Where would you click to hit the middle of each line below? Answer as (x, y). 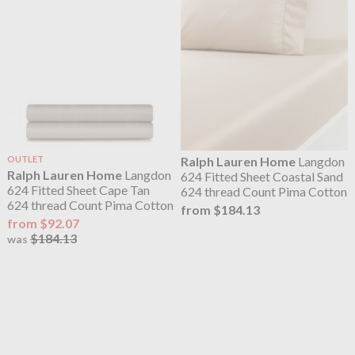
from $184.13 (221, 209)
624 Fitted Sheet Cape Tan (78, 189)
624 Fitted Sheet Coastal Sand (262, 176)
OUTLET (25, 158)
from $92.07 (43, 223)
